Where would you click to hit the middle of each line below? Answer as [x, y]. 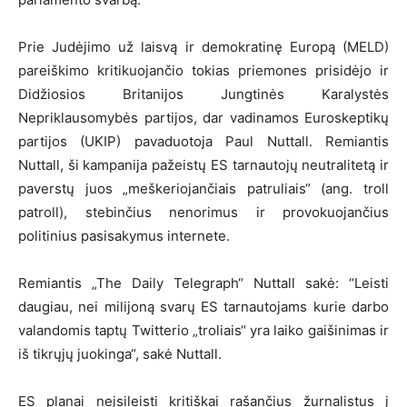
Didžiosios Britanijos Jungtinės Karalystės [203, 94]
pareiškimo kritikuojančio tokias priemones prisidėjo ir [203, 70]
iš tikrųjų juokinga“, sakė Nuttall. [120, 353]
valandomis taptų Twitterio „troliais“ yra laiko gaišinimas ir [203, 330]
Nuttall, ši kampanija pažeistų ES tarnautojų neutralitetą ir [203, 164]
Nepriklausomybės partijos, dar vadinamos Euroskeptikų [203, 117]
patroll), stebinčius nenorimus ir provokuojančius [203, 212]
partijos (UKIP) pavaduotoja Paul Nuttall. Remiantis [203, 141]
